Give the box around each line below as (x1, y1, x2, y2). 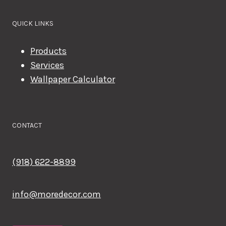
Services (30, 60, 64, 71)
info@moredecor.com (12, 189, 101, 200)
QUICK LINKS (12, 19, 53, 28)
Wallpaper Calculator (30, 74, 115, 85)
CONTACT (12, 121, 42, 130)
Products (30, 45, 67, 57)
